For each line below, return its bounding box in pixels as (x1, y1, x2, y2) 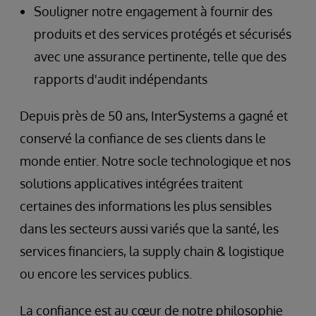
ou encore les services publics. (20, 266, 192, 281)
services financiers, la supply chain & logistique (20, 243, 284, 259)
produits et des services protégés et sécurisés (34, 26, 291, 42)
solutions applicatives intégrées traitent (20, 176, 243, 191)
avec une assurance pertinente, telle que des (34, 49, 286, 64)
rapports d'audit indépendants (34, 71, 207, 87)
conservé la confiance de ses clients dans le (20, 130, 266, 146)
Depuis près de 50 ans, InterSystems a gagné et (20, 108, 288, 123)
